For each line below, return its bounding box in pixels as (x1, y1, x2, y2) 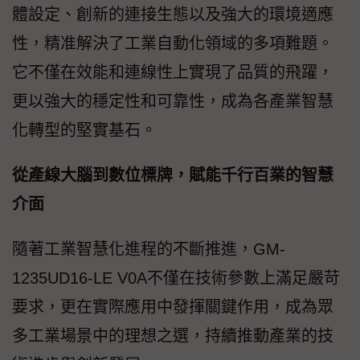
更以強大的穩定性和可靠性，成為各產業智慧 (12, 92, 333, 110)
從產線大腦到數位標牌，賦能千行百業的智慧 (12, 166, 333, 184)
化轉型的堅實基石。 (12, 121, 157, 139)
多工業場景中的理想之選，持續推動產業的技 (12, 326, 333, 345)
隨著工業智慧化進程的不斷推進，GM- (12, 239, 285, 258)
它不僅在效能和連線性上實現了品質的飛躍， (12, 63, 333, 81)
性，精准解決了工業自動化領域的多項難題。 (12, 34, 333, 52)
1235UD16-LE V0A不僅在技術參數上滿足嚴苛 (12, 268, 340, 287)
